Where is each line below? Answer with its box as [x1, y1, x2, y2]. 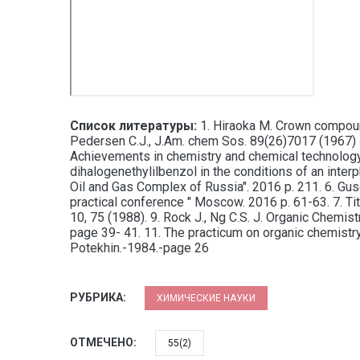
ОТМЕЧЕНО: [70, 336, 139, 349]
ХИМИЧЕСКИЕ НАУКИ [157, 292, 256, 304]
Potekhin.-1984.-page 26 [70, 240, 209, 256]
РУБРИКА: [70, 291, 129, 304]
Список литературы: [70, 118, 197, 133]
